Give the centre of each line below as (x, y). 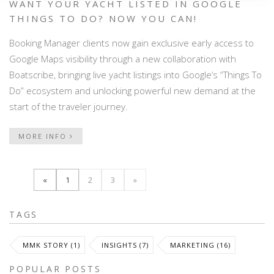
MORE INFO (44, 136)
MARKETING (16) (200, 245)
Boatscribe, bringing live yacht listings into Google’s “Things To (135, 74)
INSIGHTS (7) (125, 245)
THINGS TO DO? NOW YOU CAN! (103, 18)
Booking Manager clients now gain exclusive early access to (131, 43)
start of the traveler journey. (68, 106)
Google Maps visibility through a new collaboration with (123, 58)
